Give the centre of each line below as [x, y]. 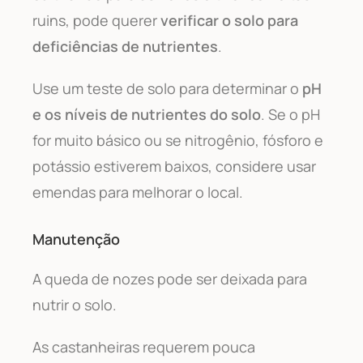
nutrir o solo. [75, 304]
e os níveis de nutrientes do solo [147, 114]
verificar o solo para [229, 20]
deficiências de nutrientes [125, 46]
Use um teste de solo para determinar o [167, 88]
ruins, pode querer [96, 20]
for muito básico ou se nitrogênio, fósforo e [178, 140]
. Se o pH [290, 114]
